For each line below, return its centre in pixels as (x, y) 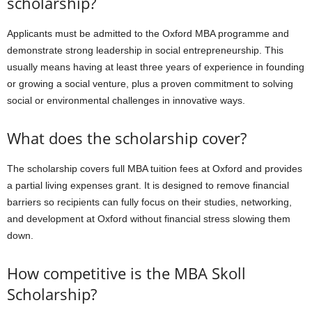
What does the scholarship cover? (127, 138)
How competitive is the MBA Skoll (126, 273)
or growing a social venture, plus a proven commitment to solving (150, 84)
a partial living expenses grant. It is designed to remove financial (148, 185)
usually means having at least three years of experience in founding (156, 67)
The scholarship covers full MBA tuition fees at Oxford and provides (155, 169)
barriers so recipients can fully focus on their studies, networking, (149, 202)
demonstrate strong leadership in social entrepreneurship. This (145, 50)
